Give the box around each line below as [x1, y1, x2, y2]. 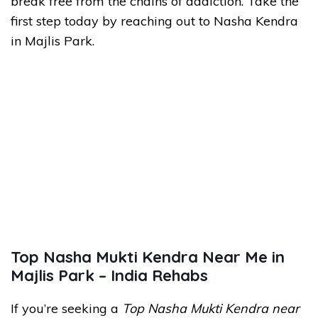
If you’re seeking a [11, 300, 122, 317]
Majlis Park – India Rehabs [11, 265, 208, 285]
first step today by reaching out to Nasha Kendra [11, 13, 298, 29]
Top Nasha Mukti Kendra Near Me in [11, 247, 285, 267]
